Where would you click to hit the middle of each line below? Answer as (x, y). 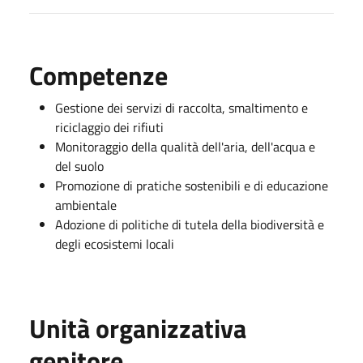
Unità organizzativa (138, 328)
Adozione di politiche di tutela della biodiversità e (190, 224)
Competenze (98, 75)
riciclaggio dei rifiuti (109, 127)
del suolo (79, 166)
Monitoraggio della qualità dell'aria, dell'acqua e (185, 146)
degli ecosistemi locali (115, 243)
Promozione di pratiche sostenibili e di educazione (192, 185)
